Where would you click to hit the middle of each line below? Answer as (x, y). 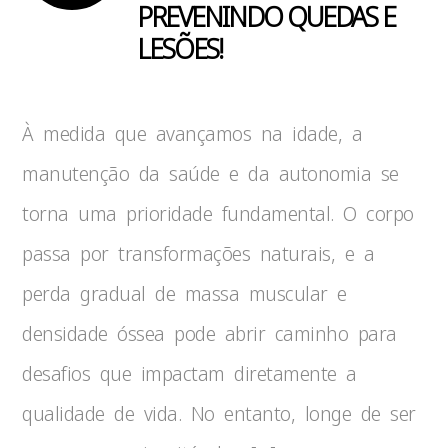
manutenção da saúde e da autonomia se (210, 173)
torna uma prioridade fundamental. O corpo (218, 213)
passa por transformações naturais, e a (198, 253)
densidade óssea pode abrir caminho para (209, 333)
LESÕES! (180, 48)
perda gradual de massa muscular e (184, 293)
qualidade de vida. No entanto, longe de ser (219, 413)
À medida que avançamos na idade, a (192, 133)
